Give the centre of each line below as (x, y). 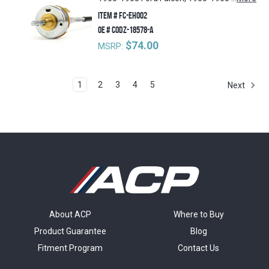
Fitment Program (71, 248)
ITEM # (108, 16)
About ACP (71, 215)
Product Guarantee (71, 231)
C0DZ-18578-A (132, 30)
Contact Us (199, 248)
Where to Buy (198, 215)
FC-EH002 (133, 16)
